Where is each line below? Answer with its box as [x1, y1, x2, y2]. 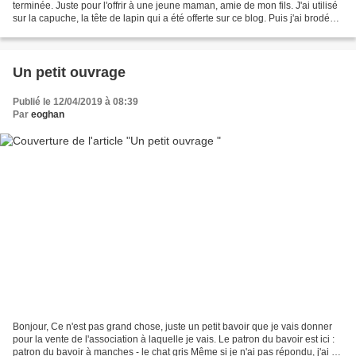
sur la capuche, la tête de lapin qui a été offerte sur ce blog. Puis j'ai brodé [13, 12, 330, 24]
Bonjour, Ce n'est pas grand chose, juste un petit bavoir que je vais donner [13, 321, 332, 333]
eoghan [31, 108, 64, 120]
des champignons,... [13, 25, 99, 37]
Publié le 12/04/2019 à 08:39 [13, 95, 138, 107]
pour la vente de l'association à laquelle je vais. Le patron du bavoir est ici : [13, 334, 335, 346]
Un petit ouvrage [13, 64, 126, 80]
